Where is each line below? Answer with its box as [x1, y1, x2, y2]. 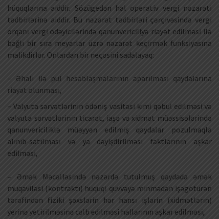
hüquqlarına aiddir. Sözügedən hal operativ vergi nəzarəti [7, 3, 212, 13]
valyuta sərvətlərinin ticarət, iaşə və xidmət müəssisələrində [7, 112, 212, 123]
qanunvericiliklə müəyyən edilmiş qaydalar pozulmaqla [7, 124, 212, 134]
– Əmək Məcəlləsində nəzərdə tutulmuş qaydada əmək [7, 171, 212, 181]
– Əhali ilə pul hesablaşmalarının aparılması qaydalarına [7, 73, 212, 84]
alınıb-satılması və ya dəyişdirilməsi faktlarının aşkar [7, 136, 212, 146]
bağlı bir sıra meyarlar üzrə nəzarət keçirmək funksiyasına [7, 38, 212, 48]
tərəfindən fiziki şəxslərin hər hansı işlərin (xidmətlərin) [7, 195, 212, 205]
